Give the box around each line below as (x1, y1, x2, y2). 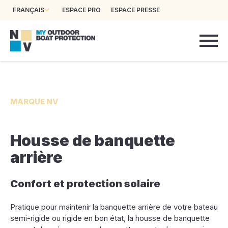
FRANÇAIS (13, 6, 44, 14)
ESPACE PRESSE (111, 6, 160, 14)
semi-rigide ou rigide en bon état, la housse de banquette (10, 213, 210, 223)
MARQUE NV (10, 97, 59, 106)
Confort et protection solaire (10, 178, 160, 190)
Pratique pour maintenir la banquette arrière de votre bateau (10, 202, 218, 212)
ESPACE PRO (62, 6, 101, 14)
